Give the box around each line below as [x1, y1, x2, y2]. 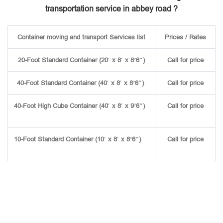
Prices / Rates [164, 33, 206, 41]
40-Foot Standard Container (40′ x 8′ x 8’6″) [17, 79, 146, 87]
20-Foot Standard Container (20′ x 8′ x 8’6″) [18, 56, 145, 64]
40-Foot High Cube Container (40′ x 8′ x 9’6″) [14, 102, 149, 110]
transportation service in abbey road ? [45, 4, 178, 13]
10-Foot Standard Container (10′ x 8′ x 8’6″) [14, 135, 149, 143]
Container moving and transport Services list [17, 33, 145, 41]
